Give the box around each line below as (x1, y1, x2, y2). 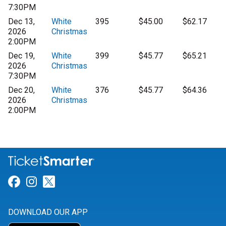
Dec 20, (8, 85, 35, 95)
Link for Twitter (54, 175, 137, 189)
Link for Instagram (36, 175, 137, 189)
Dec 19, (8, 51, 35, 61)
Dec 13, (8, 17, 35, 26)
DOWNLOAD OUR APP (8, 207, 88, 217)
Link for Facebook (20, 175, 117, 189)
